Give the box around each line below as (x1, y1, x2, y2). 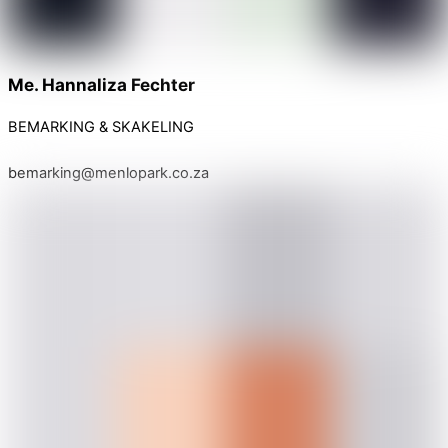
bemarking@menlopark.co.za (8, 163, 209, 182)
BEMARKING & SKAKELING (8, 117, 194, 136)
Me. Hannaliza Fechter (8, 74, 195, 96)
